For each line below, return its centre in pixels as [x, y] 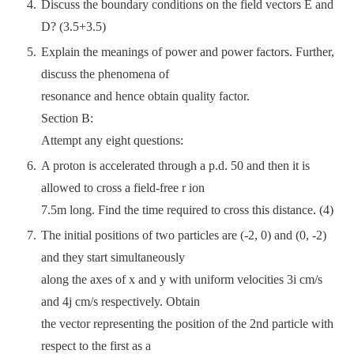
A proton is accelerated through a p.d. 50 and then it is [175, 166]
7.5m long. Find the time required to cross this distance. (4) [187, 210]
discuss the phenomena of [105, 74]
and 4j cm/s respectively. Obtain [121, 301]
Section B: [67, 118]
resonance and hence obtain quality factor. [145, 96]
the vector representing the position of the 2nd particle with [187, 324]
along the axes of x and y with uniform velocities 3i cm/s [182, 279]
